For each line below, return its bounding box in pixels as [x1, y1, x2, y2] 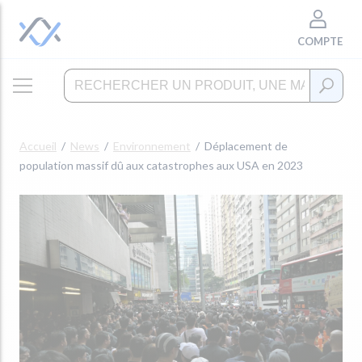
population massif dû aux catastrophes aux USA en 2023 [19, 158, 303, 172]
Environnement [113, 139, 191, 153]
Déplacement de [204, 139, 288, 153]
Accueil [19, 139, 57, 153]
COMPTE [297, 35, 343, 48]
